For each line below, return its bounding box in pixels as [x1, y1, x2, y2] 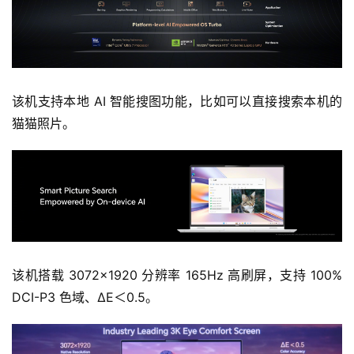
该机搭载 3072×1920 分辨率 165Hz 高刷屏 [12, 266, 267, 283]
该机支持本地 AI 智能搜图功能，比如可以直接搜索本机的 [12, 92, 342, 109]
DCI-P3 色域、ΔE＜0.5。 [12, 288, 158, 305]
